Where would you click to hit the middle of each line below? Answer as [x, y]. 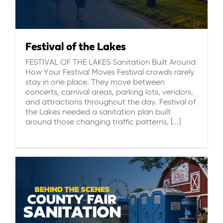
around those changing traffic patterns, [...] [103, 122]
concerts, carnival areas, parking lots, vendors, [109, 92]
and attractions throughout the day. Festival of [111, 102]
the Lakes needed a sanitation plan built [98, 112]
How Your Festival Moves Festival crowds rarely [110, 72]
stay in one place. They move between [95, 82]
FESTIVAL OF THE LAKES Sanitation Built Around [111, 62]
